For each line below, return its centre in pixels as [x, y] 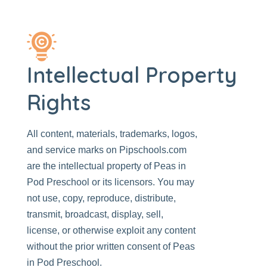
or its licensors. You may [142, 182]
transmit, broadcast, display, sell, [95, 214]
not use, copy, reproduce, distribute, [101, 198]
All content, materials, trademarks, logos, [112, 134]
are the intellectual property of [90, 166]
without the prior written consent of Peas [111, 246]
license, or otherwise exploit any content [111, 230]
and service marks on [73, 150]
